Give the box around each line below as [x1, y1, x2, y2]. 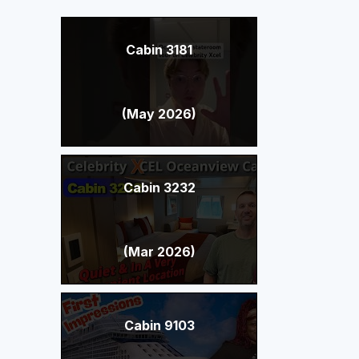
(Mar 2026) [123, 244, 196, 260]
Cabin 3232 [123, 179, 196, 196]
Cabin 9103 [123, 317, 195, 334]
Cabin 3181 [126, 42, 193, 58]
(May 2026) [122, 106, 197, 123]
